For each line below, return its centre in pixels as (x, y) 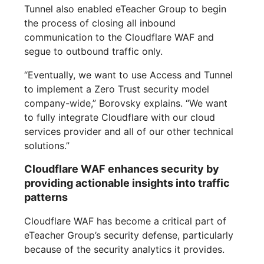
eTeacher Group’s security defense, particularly (129, 235)
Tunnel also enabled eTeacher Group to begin (126, 9)
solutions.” (47, 146)
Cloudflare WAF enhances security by (122, 169)
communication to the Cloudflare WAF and (119, 37)
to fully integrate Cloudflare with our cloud (120, 118)
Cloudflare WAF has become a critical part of (126, 221)
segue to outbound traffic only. (94, 52)
